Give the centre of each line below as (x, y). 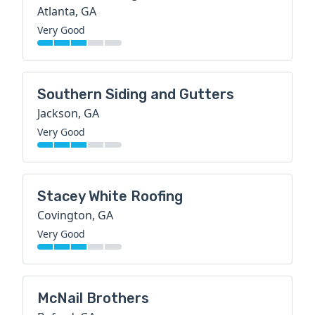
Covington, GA (75, 216)
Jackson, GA (68, 114)
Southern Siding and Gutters (136, 95)
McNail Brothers (93, 298)
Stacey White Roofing (110, 197)
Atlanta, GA (67, 12)
